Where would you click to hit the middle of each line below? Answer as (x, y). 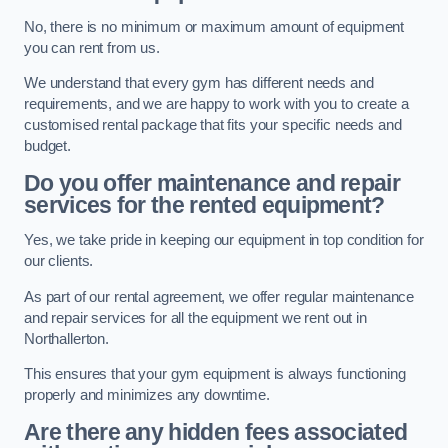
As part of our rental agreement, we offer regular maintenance (219, 296)
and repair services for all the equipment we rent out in (195, 317)
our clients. (59, 261)
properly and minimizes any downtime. (147, 395)
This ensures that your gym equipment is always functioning (215, 374)
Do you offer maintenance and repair (212, 182)
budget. (47, 146)
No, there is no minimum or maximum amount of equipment (214, 26)
